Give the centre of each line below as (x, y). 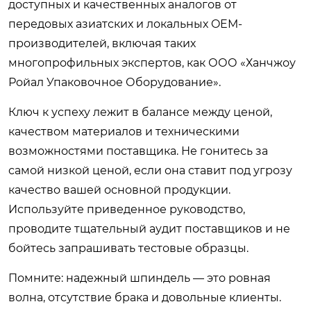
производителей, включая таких (102, 43)
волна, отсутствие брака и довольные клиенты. (145, 297)
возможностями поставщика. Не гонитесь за (138, 151)
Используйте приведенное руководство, (127, 209)
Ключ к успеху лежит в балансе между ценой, (140, 112)
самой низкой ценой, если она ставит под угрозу (150, 170)
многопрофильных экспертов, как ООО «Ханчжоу (152, 63)
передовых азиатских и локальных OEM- (125, 24)
